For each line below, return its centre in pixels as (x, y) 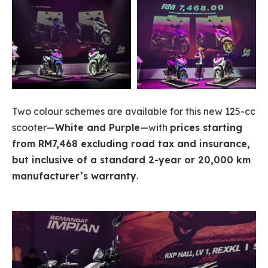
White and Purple (98, 128)
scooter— (33, 128)
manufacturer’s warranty (74, 176)
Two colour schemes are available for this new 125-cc (134, 112)
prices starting (206, 128)
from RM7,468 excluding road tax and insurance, (131, 144)
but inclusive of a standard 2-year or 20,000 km (131, 160)
